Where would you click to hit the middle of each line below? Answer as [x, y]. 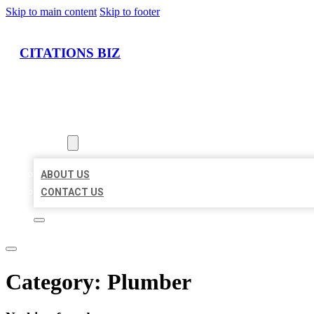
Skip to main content [51, 12]
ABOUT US [65, 175]
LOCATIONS [61, 126]
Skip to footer [130, 12]
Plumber [149, 281]
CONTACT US [72, 192]
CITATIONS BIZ [70, 53]
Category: [56, 281]
